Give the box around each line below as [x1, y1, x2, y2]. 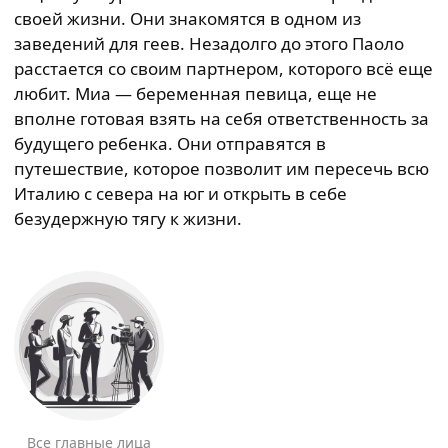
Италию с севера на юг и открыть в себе [14, 182, 347, 205]
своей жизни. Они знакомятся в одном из [14, 7, 361, 30]
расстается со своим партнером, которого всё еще [14, 57, 433, 80]
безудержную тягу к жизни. [14, 207, 242, 230]
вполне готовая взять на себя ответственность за [14, 107, 429, 130]
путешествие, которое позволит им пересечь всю [14, 157, 429, 180]
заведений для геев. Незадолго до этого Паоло [14, 32, 404, 55]
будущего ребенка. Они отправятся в [14, 132, 326, 155]
